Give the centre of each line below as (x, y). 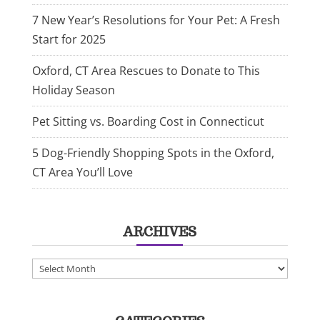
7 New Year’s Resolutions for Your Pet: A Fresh (156, 20)
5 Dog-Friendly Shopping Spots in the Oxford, (153, 153)
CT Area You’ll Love (82, 172)
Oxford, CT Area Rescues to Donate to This (146, 71)
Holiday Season (73, 90)
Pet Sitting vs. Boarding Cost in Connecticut (148, 122)
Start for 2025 (69, 40)
